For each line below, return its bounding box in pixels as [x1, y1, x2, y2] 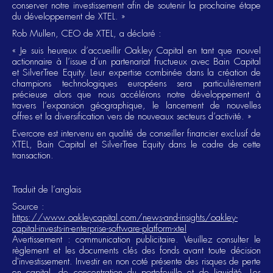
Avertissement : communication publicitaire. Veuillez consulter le [12, 233, 261, 246]
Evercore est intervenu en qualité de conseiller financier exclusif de [12, 127, 261, 140]
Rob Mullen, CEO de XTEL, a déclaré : [12, 27, 161, 40]
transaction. [12, 149, 54, 161]
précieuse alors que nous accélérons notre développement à [12, 88, 261, 101]
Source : [12, 200, 44, 213]
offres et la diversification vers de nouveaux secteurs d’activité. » [12, 110, 251, 122]
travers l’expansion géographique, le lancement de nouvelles [12, 99, 261, 112]
